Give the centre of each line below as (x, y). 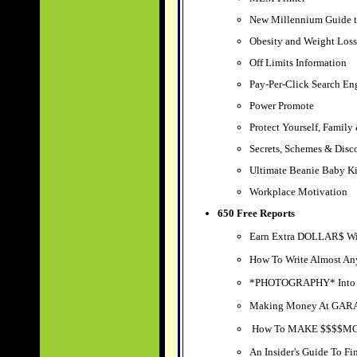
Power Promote (281, 106)
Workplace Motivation (298, 192)
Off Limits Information (298, 63)
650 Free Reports (256, 213)
